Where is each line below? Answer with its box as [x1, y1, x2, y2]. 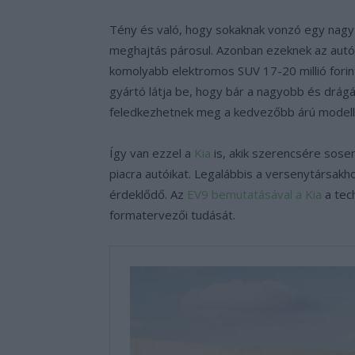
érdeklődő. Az [109, 185, 187, 202]
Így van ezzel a [109, 144, 194, 161]
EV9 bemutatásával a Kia [187, 185, 322, 202]
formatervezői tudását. [109, 206, 235, 223]
